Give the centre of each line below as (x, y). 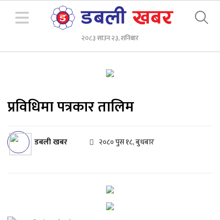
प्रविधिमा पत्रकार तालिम (71, 107)
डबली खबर (51, 142)
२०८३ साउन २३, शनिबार (110, 38)
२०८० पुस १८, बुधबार (126, 142)
